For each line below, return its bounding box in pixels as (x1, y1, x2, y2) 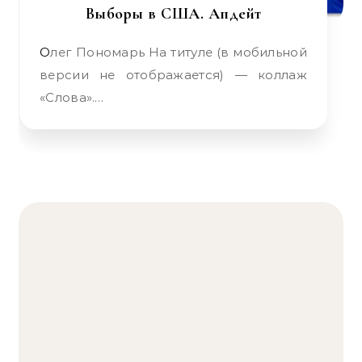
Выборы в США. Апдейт (85, 4, 262, 23)
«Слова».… (40, 90, 104, 105)
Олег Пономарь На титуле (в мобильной (40, 44, 51, 60)
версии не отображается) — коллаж (40, 67, 307, 82)
